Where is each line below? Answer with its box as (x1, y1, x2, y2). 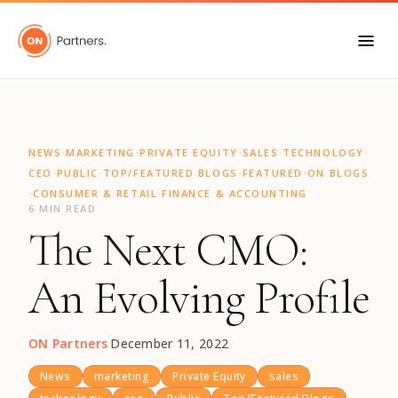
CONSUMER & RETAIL (33, 186, 158, 200)
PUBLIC (56, 165, 99, 179)
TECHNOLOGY (283, 145, 364, 159)
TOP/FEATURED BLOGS (102, 165, 238, 179)
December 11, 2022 (110, 335, 229, 352)
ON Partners (28, 335, 108, 352)
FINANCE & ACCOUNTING (162, 186, 307, 200)
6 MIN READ (28, 202, 97, 215)
